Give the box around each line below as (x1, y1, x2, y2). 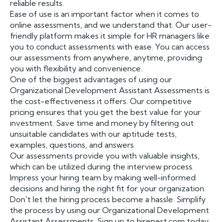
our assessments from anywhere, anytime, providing (10, 53, 202, 62)
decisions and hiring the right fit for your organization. (10, 183, 206, 193)
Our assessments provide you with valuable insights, (10, 151, 200, 161)
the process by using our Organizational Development (10, 205, 209, 215)
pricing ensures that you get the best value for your (10, 107, 201, 117)
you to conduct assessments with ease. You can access (10, 42, 210, 52)
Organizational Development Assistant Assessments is (10, 85, 210, 95)
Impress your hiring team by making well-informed (10, 172, 196, 182)
